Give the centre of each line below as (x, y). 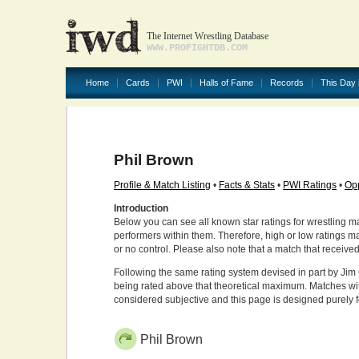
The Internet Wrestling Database (208, 36)
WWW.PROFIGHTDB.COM (197, 48)
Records (287, 83)
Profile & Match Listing (162, 185)
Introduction (141, 208)
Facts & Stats (247, 185)
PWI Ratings (310, 185)
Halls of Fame (226, 83)
